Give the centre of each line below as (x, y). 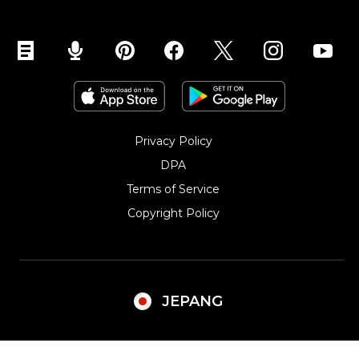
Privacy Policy (173, 141)
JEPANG (192, 302)
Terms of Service (173, 189)
